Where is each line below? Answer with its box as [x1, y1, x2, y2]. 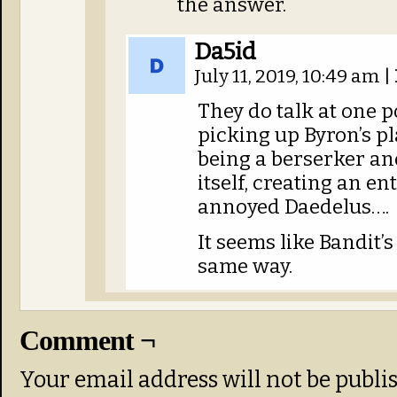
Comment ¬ [19, 324, 155, 356]
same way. [198, 254, 292, 278]
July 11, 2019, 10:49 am [194, 66, 384, 88]
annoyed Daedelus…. [198, 195, 389, 219]
